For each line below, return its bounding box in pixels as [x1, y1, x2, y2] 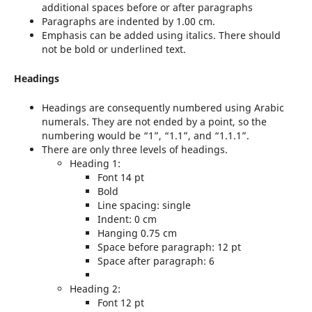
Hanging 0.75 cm [97, 226, 177, 240]
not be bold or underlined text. [41, 42, 186, 56]
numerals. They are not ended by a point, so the [41, 115, 267, 129]
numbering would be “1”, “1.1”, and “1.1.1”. [41, 129, 249, 143]
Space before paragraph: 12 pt [97, 240, 241, 254]
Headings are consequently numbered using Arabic [41, 101, 284, 115]
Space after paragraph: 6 [97, 254, 214, 268]
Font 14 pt [97, 171, 144, 185]
